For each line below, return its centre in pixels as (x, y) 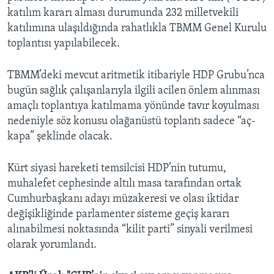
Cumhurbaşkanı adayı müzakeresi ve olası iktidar (123, 199)
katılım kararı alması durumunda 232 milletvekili (123, 13)
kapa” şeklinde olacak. (60, 136)
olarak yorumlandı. (52, 245)
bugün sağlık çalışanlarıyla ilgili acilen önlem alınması (134, 91)
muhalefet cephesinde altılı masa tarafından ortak (124, 183)
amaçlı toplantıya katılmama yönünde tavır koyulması (133, 106)
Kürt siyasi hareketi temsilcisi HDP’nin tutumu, (117, 168)
